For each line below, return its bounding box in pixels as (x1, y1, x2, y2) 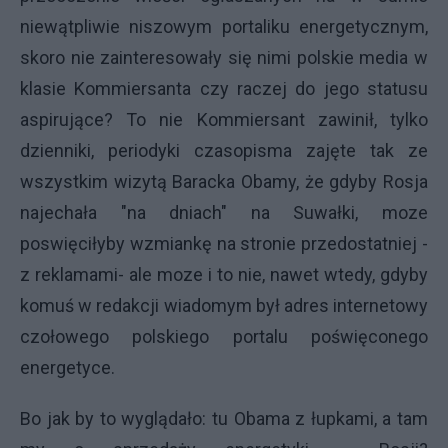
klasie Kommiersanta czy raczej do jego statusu (20, 78, 428, 99)
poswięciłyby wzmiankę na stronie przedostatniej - (20, 233, 428, 254)
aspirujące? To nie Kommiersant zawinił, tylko (20, 109, 428, 130)
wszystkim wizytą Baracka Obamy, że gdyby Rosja (20, 171, 428, 192)
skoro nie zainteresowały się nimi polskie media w (20, 47, 428, 68)
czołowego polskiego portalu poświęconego (20, 326, 428, 347)
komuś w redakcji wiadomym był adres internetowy (20, 295, 428, 316)
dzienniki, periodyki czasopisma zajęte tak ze (20, 140, 428, 161)
